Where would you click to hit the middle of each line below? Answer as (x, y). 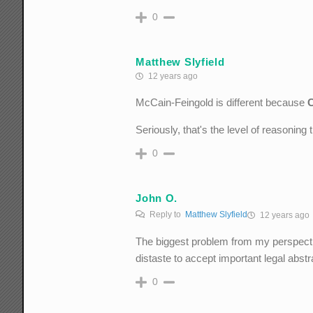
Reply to (167, 215)
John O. (157, 198)
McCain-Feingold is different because (222, 103)
